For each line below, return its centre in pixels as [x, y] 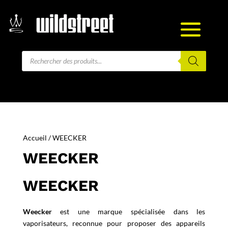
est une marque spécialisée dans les [129, 211]
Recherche [38, 53]
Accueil [35, 137]
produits [35, 68]
